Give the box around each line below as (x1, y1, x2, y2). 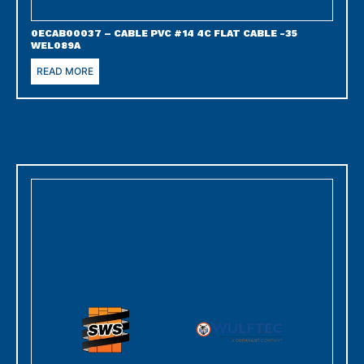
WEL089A (31, 39, 80, 51)
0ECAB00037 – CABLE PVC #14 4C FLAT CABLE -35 (31, 27, 297, 39)
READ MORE (37, 64, 93, 77)
